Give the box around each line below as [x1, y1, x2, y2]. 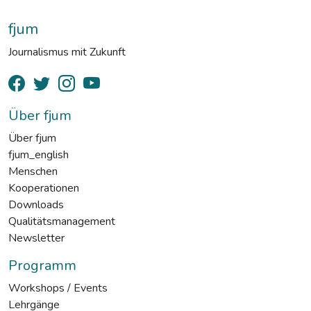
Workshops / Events [8, 280, 108, 296]
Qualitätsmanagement [8, 214, 115, 229]
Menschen [8, 164, 58, 179]
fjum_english [8, 147, 69, 162]
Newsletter [8, 230, 65, 246]
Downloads [8, 197, 64, 212]
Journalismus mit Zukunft [8, 44, 126, 60]
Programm [8, 256, 76, 275]
